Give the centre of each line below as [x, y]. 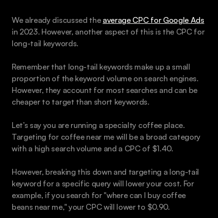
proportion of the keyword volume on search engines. [105, 78]
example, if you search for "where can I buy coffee [99, 195]
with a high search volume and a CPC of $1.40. [92, 148]
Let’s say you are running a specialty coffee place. [98, 125]
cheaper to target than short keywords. [81, 101]
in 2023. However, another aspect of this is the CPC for [108, 31]
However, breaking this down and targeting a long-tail [106, 172]
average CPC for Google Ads [154, 20]
